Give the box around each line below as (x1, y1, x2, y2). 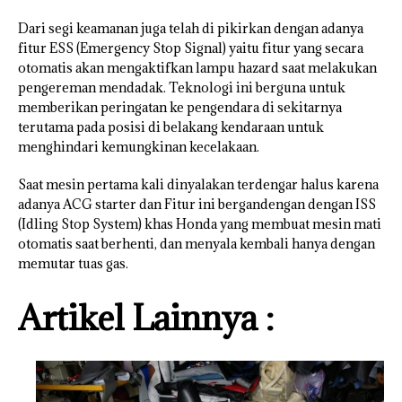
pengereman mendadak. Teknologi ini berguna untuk (18, 79, 345, 97)
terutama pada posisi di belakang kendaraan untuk (18, 118, 324, 136)
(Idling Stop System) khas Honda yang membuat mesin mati (18, 215, 381, 233)
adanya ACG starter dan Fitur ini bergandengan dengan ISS (18, 196, 376, 214)
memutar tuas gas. (18, 255, 128, 273)
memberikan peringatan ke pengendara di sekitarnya (18, 99, 342, 117)
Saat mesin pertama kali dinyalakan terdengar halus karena (18, 176, 379, 194)
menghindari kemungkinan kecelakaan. (18, 138, 259, 156)
